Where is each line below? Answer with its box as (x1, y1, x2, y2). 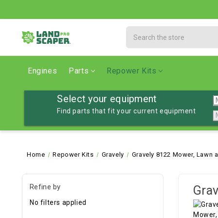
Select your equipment (57, 93, 157, 105)
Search (126, 27, 150, 35)
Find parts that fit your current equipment (57, 107, 196, 115)
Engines (28, 66, 57, 75)
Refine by (30, 182, 61, 191)
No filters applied (30, 198, 87, 206)
